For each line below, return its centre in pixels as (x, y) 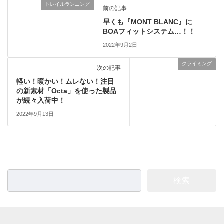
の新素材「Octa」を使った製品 (66, 91)
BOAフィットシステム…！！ (149, 31)
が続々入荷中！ (41, 100)
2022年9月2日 (120, 45)
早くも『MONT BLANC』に (148, 22)
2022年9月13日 (35, 114)
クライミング (197, 64)
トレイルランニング (68, 4)
